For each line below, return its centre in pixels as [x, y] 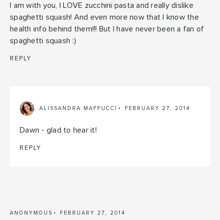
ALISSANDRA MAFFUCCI [78, 109]
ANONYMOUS [31, 213]
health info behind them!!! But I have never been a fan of [107, 29]
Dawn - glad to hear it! [58, 130]
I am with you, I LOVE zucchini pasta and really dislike [102, 5]
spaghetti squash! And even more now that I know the [104, 17]
